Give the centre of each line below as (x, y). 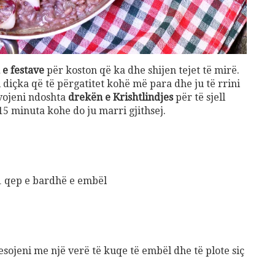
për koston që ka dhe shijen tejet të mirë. (142, 71)
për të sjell (199, 98)
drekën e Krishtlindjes (121, 98)
